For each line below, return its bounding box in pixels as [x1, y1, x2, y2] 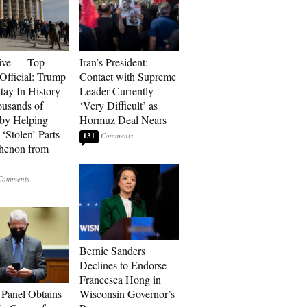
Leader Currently [79, 84, 153, 98]
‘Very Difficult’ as [79, 98, 158, 112]
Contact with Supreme [79, 69, 176, 84]
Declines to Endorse [79, 258, 167, 272]
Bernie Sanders [79, 243, 145, 258]
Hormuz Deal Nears [79, 112, 167, 127]
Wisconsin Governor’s [79, 286, 175, 301]
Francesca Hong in [79, 272, 161, 286]
